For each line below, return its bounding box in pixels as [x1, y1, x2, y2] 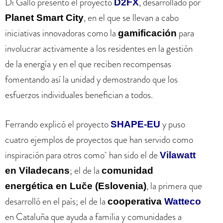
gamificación [118, 27, 177, 38]
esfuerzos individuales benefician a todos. [5, 88, 153, 102]
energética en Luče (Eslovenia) [5, 181, 146, 191]
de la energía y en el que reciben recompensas [5, 57, 171, 71]
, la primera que [146, 179, 202, 193]
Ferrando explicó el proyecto [5, 117, 111, 131]
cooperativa [108, 196, 164, 207]
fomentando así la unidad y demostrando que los [5, 72, 178, 86]
